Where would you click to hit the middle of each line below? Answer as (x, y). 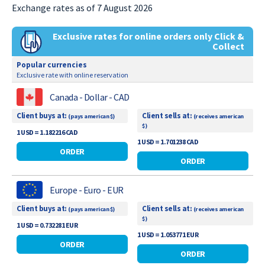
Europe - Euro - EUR (87, 190)
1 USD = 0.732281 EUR (47, 225)
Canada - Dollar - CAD (90, 97)
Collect (228, 46)
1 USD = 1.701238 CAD (168, 141)
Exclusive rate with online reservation (72, 75)
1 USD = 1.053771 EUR (168, 234)
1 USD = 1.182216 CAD (47, 132)
